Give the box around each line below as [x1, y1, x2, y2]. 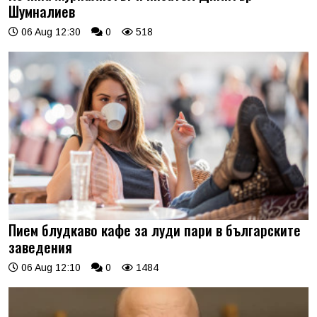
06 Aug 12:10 [18, 262, 81, 274]
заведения [8, 236, 72, 258]
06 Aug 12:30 [18, 25, 81, 38]
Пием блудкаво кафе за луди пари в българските [8, 219, 301, 241]
